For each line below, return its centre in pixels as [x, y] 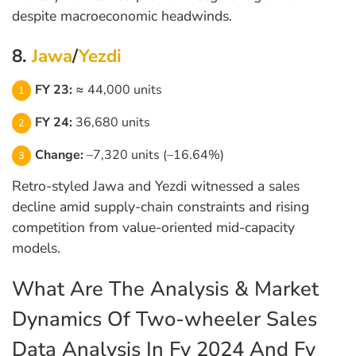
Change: [59, 155]
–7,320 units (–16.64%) [154, 155]
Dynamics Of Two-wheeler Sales [164, 319]
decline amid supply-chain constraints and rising [161, 207]
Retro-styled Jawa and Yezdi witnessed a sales [156, 186]
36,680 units [111, 123]
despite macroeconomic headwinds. [122, 16]
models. [36, 248]
